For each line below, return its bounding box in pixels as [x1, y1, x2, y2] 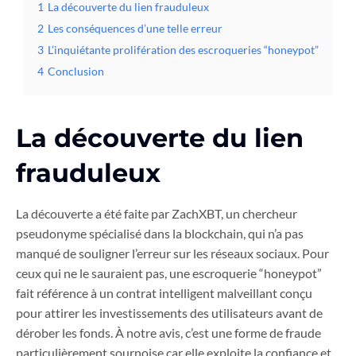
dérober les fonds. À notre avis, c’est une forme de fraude [16, 325, 321, 341]
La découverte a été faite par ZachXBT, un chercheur [16, 206, 297, 222]
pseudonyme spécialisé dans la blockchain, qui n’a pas [16, 226, 304, 242]
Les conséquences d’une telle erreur [48, 21, 222, 36]
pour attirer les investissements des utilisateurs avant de [16, 305, 323, 321]
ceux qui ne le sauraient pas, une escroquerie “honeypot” [16, 265, 322, 281]
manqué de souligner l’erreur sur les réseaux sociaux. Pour [16, 246, 329, 261]
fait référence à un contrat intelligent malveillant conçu [16, 285, 312, 301]
